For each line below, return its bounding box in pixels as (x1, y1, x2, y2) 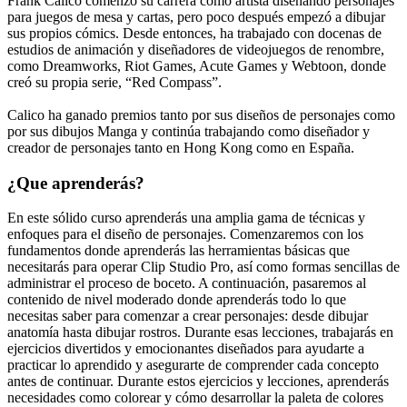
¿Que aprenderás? (7, 173, 144, 193)
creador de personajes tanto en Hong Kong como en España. (7, 139, 354, 155)
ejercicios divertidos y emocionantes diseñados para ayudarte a (7, 341, 364, 357)
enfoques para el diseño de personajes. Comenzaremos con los (7, 226, 363, 243)
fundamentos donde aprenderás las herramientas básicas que (7, 243, 350, 259)
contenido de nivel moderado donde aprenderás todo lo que (7, 292, 346, 308)
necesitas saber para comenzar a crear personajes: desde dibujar (7, 308, 368, 324)
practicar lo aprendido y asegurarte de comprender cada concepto (7, 357, 379, 373)
